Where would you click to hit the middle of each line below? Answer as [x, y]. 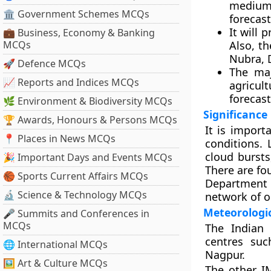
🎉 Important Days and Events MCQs [88, 157]
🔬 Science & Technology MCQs [75, 195]
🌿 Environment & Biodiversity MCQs [88, 101]
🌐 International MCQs [55, 244]
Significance [235, 114]
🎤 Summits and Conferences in [76, 214]
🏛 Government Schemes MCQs [76, 14]
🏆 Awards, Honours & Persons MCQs [90, 120]
